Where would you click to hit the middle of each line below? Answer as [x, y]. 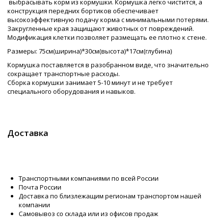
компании [34, 205]
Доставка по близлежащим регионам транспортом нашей [110, 196]
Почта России [40, 187]
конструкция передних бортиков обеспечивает [83, 11]
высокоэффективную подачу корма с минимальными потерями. [108, 20]
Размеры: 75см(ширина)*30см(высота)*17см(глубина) [90, 51]
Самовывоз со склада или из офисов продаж [88, 214]
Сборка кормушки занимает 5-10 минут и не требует [90, 83]
